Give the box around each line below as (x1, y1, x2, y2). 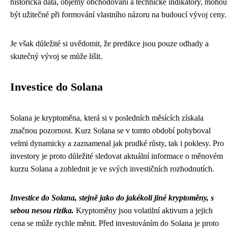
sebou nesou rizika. (10, 206, 74, 215)
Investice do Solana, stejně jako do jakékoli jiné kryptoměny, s (10, 193, 214, 203)
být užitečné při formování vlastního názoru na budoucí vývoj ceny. (10, 10, 226, 19)
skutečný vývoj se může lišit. (10, 52, 102, 61)
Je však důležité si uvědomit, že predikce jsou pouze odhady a (10, 39, 209, 48)
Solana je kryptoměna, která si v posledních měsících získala (10, 113, 204, 123)
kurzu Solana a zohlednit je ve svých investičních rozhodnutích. (10, 164, 214, 174)
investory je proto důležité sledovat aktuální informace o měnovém (10, 152, 223, 161)
